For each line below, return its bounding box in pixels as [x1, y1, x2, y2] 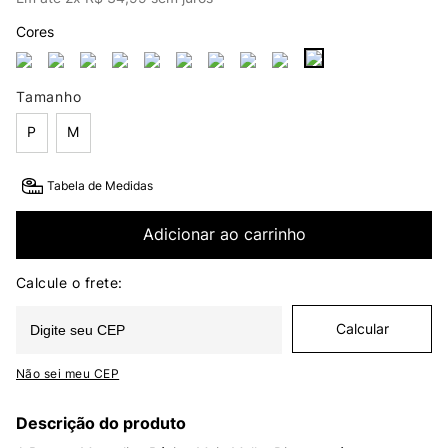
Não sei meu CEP [16, 365, 120, 381]
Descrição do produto [16, 412, 186, 433]
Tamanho [16, 87, 82, 105]
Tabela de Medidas [47, 178, 154, 194]
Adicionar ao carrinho [142, 224, 306, 245]
